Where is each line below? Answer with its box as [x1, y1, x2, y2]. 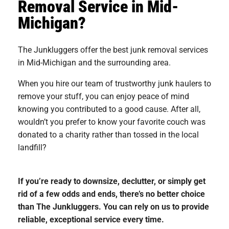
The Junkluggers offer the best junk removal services [18, 43, 208, 55]
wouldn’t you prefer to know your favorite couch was [18, 116, 205, 127]
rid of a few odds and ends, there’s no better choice [18, 188, 205, 199]
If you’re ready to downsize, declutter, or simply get [18, 175, 205, 186]
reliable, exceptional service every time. [18, 213, 164, 224]
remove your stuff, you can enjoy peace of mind [18, 90, 189, 101]
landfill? [18, 141, 49, 152]
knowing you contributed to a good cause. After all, [18, 103, 200, 114]
